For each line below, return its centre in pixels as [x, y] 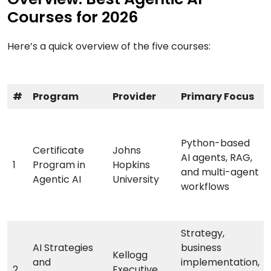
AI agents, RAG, [217, 158]
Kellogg [130, 255]
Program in [59, 165]
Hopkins [131, 165]
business [201, 248]
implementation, [220, 263]
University [136, 180]
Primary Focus [217, 97]
